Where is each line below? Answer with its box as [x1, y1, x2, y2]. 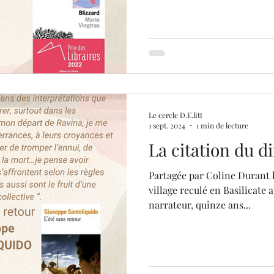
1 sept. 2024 [149, 120, 185, 130]
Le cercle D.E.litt [149, 109, 202, 120]
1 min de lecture [196, 120, 248, 130]
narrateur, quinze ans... [149, 198, 251, 211]
